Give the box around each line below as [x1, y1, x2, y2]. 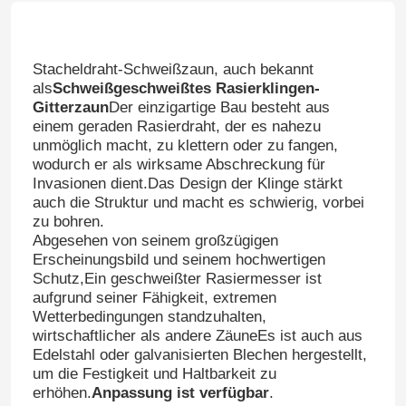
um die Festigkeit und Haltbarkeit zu [32, 365, 276, 383]
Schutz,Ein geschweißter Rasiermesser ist [32, 270, 322, 288]
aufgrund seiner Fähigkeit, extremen [32, 289, 276, 307]
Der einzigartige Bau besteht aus [108, 99, 330, 117]
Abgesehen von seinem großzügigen [32, 232, 278, 250]
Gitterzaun [32, 99, 109, 117]
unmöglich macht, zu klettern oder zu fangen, [32, 137, 338, 155]
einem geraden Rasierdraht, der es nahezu [32, 118, 321, 136]
